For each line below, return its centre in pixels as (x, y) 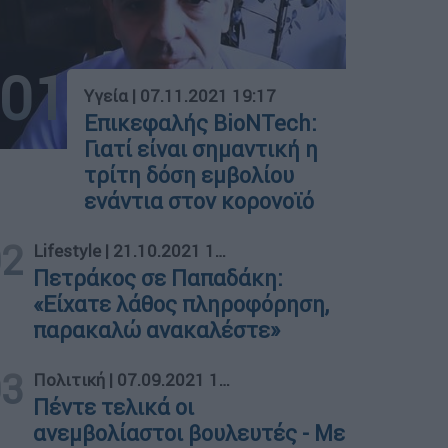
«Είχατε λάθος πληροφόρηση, (181, 304)
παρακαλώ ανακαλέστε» (157, 330)
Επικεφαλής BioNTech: (201, 123)
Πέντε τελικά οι (114, 407)
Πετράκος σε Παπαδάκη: (158, 278)
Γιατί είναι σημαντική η (201, 149)
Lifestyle (67, 250)
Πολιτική (69, 379)
